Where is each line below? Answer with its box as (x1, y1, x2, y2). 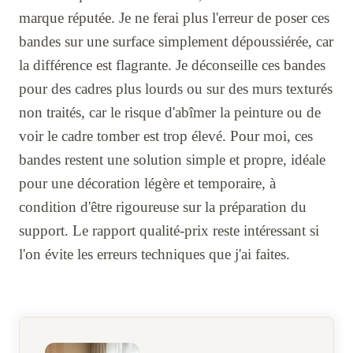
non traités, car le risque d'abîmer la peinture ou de (19, 103, 321, 121)
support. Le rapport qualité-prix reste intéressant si (19, 221, 319, 239)
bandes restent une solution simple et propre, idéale (19, 150, 325, 168)
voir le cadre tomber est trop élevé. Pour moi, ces (19, 127, 313, 144)
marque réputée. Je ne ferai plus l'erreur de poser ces (19, 9, 329, 26)
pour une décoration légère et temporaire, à (19, 174, 276, 191)
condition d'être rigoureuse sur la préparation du (19, 198, 307, 215)
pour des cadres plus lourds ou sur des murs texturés (19, 80, 333, 97)
